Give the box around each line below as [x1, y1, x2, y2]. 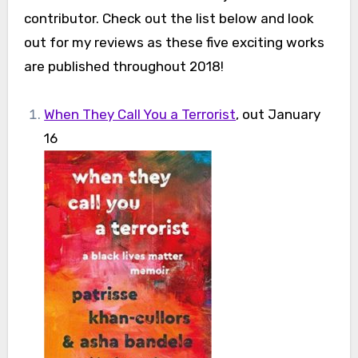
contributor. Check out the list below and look [23, 10, 314, 26]
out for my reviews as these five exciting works [23, 34, 324, 50]
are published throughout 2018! [23, 58, 224, 74]
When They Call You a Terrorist [44, 106, 237, 122]
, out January [236, 106, 321, 122]
